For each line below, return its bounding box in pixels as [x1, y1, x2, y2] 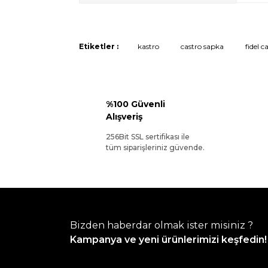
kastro [138, 42, 159, 51]
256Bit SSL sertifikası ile [106, 132, 190, 141]
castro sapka [181, 42, 224, 51]
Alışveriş [106, 111, 142, 122]
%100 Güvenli [106, 99, 165, 109]
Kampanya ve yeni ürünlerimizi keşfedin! [70, 234, 267, 245]
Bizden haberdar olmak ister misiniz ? [70, 220, 253, 231]
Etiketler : [79, 42, 118, 51]
